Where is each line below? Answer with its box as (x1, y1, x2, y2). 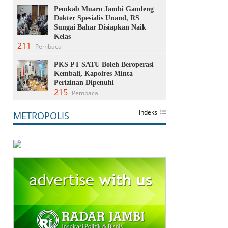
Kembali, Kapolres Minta (54, 69, 133, 77)
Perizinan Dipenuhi (54, 78, 114, 87)
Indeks (139, 107, 157, 117)
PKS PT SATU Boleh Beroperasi (54, 60, 154, 68)
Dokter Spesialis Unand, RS (54, 14, 139, 22)
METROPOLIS (13, 109, 69, 122)
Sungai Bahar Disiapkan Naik (54, 23, 146, 31)
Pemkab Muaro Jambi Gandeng (54, 5, 154, 13)
